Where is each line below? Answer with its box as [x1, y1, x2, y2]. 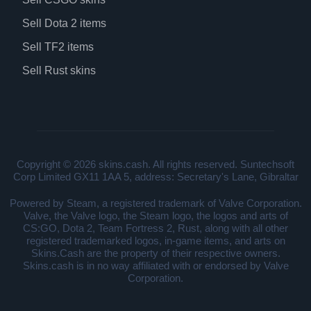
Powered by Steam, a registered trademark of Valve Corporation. [9, 196, 302, 209]
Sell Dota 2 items [22, 17, 106, 29]
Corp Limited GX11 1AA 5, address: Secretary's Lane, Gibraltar [12, 170, 299, 183]
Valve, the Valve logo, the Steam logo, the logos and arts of [23, 209, 288, 221]
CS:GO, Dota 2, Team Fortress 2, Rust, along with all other [23, 221, 288, 234]
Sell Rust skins [22, 64, 96, 76]
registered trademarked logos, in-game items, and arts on [26, 234, 285, 246]
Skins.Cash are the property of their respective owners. [31, 246, 280, 259]
